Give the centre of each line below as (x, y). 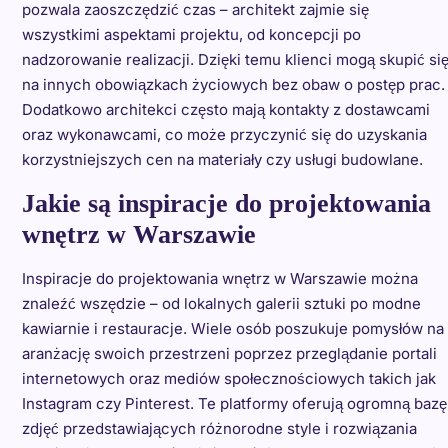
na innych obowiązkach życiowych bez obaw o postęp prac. (233, 85)
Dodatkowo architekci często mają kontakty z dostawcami (225, 110)
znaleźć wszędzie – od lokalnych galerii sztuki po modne (221, 304)
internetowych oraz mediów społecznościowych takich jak (228, 379)
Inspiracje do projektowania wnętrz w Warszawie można (219, 279)
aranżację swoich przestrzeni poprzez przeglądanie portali (229, 354)
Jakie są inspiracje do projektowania (226, 204)
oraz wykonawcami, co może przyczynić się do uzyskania (224, 135)
